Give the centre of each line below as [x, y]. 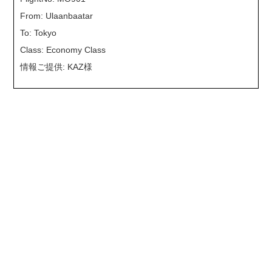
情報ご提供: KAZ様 [56, 67]
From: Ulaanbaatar [56, 16]
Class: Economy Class [63, 50]
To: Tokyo [38, 33]
